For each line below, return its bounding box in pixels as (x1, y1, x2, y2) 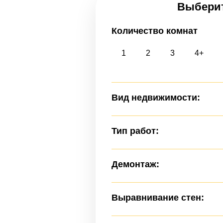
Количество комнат (111, 26, 198, 36)
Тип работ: (111, 126, 159, 136)
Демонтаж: (111, 159, 159, 169)
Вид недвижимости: (111, 93, 200, 103)
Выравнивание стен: (111, 193, 204, 203)
